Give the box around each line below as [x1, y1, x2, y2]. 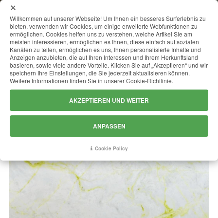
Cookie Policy [94, 145, 128, 152]
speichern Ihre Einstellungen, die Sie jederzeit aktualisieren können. [10, 69, 190, 77]
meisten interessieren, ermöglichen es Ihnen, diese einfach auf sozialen [10, 37, 199, 46]
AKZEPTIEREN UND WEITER [69, 96, 149, 105]
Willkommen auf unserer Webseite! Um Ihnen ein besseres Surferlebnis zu [10, 14, 206, 22]
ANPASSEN [92, 121, 126, 130]
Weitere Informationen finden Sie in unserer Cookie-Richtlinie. [10, 76, 173, 85]
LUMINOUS [78, 53, 140, 75]
